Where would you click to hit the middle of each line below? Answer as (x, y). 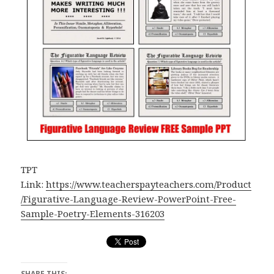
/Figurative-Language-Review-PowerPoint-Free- (129, 198)
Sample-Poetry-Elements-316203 (93, 213)
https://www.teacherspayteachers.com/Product (149, 184)
